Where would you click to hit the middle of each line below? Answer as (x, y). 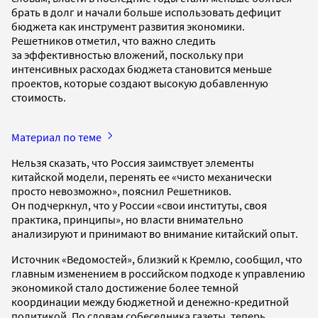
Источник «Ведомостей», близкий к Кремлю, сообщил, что (157, 259)
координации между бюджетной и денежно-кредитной (150, 301)
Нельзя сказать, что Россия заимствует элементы (133, 162)
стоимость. (39, 97)
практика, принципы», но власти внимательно (127, 219)
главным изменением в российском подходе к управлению (158, 273)
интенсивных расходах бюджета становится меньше (142, 68)
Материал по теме (57, 137)
